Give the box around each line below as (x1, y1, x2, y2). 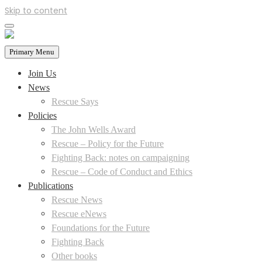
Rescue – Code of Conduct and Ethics (51, 167, 192, 177)
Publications (28, 181, 73, 191)
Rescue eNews (51, 209, 106, 219)
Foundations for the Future (51, 223, 150, 233)
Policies (28, 111, 57, 120)
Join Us (28, 68, 56, 78)
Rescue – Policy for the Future (51, 139, 164, 149)
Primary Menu (9, 47, 54, 56)
